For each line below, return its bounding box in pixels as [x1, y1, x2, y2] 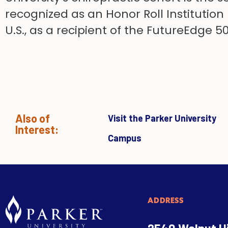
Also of [15, 111, 50, 125]
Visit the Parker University [108, 112, 216, 124]
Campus [108, 132, 141, 144]
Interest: [15, 122, 59, 136]
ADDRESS [148, 195, 184, 205]
